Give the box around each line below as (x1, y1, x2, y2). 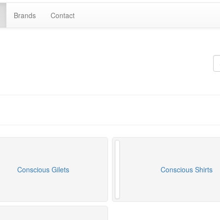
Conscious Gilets (17, 165, 69, 174)
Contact (51, 10, 75, 20)
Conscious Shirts (161, 165, 213, 174)
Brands (14, 10, 36, 20)
